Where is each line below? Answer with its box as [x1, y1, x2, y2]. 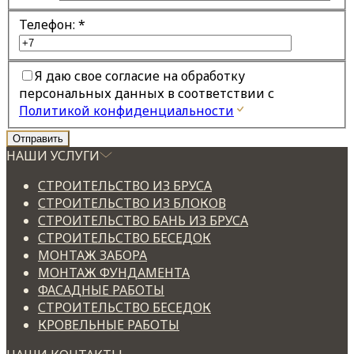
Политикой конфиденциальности [19, 101, 234, 119]
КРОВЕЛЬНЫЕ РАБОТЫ [38, 315, 179, 333]
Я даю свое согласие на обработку [35, 66, 245, 85]
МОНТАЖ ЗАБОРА [38, 246, 147, 264]
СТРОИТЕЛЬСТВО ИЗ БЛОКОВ [38, 194, 226, 212]
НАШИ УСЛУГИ [6, 146, 100, 164]
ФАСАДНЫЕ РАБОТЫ [38, 281, 164, 299]
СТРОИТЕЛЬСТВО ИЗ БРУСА [38, 176, 212, 194]
